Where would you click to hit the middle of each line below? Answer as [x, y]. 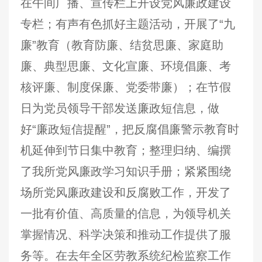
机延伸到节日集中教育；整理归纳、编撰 [126, 150]
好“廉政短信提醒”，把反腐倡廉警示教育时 [130, 129]
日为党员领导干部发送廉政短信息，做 [120, 108]
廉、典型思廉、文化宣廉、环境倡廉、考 [126, 66]
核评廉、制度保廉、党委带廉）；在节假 [126, 87]
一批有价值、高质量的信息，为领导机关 [126, 213]
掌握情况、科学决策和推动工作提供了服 [126, 235]
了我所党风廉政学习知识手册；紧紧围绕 [126, 171]
